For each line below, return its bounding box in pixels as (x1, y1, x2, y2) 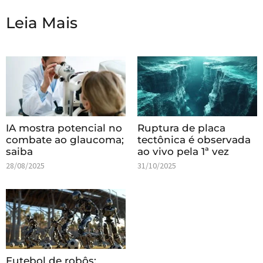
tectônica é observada (137, 133, 251, 146)
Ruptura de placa (137, 122, 225, 134)
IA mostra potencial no (6, 122, 122, 134)
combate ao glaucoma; (6, 133, 124, 146)
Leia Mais (6, 13, 77, 32)
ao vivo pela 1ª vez (137, 145, 229, 157)
